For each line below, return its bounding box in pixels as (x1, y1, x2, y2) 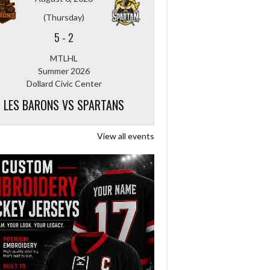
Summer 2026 (38, 65, 90, 76)
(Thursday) (43, 11, 84, 22)
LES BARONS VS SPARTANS (4, 95, 124, 114)
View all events (97, 130, 154, 141)
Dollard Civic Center (26, 78, 102, 89)
